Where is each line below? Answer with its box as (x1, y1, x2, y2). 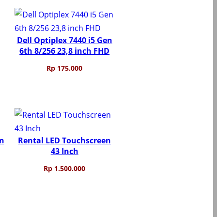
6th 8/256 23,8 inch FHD (19, 45, 110, 56)
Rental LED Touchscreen (18, 135, 111, 146)
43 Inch (50, 145, 78, 156)
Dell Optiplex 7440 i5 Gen (16, 34, 112, 46)
